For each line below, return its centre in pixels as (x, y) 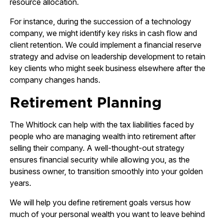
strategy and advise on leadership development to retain (108, 56)
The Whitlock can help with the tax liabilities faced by (102, 125)
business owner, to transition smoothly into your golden (106, 171)
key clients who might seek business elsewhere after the (108, 68)
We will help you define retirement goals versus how (100, 202)
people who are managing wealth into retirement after (103, 136)
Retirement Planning (86, 102)
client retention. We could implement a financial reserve (106, 45)
